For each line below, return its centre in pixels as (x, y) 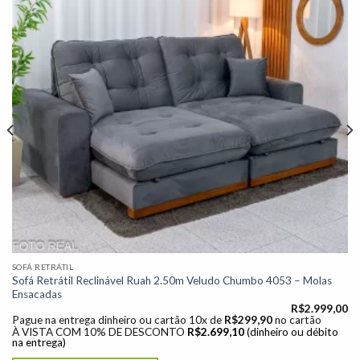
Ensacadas (37, 294)
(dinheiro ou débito (292, 331)
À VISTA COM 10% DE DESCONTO (98, 331)
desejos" (319, 8)
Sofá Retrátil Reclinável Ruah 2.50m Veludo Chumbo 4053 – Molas (172, 280)
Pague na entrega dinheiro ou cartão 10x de (118, 320)
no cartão (298, 320)
